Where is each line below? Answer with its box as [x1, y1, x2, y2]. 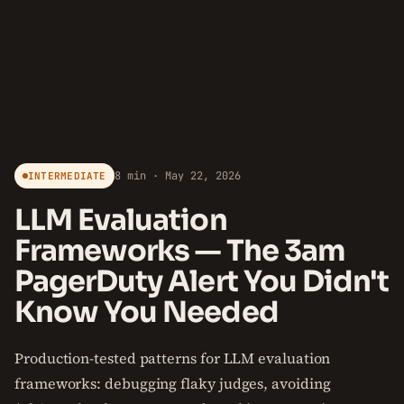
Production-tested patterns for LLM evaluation [14, 348, 331, 368]
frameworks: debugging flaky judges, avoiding [14, 373, 331, 393]
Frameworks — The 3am [14, 233, 344, 269]
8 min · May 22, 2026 [114, 169, 241, 183]
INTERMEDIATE [28, 170, 106, 182]
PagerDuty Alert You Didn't [14, 263, 390, 299]
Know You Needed [14, 294, 279, 330]
